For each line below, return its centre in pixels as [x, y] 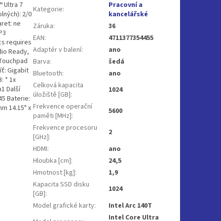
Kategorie [48, 9]
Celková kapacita [58, 85]
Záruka [43, 26]
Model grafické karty [64, 205]
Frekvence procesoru [65, 128]
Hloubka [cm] [52, 161]
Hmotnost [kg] [54, 172]
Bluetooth [48, 73]
